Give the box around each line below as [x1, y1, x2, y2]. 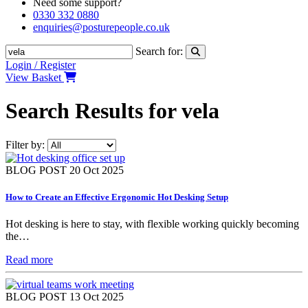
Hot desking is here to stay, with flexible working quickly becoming [5, 218, 299, 230]
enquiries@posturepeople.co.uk [33, 21, 170, 33]
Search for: [135, 45, 183, 57]
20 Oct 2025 [69, 164, 124, 176]
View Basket [5, 71, 61, 83]
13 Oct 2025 [69, 291, 124, 303]
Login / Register [5, 59, 76, 71]
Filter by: [5, 138, 45, 151]
